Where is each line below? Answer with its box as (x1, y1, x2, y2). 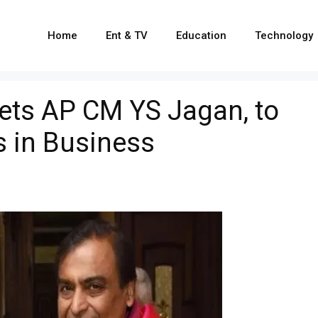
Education (176, 29, 226, 42)
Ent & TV (106, 29, 148, 42)
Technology (255, 29, 313, 42)
